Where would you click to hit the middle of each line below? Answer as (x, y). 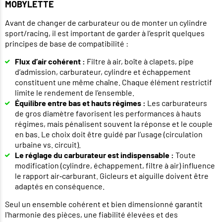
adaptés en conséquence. (60, 186)
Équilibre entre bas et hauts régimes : (80, 103)
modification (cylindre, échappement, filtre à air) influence (115, 166)
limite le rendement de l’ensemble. (75, 93)
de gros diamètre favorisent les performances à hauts (108, 113)
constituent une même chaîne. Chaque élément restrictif (113, 82)
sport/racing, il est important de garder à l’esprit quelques (105, 33)
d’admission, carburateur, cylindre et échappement (103, 72)
